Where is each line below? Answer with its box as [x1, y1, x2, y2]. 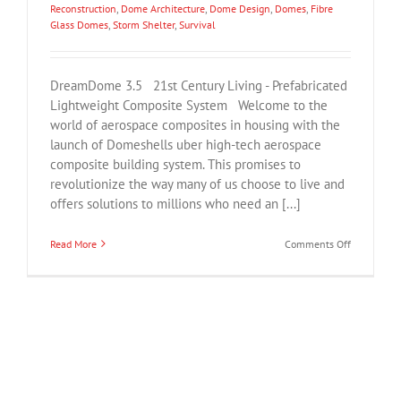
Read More [50, 236, 97, 251]
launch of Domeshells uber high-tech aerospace [50, 135, 321, 153]
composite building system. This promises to [50, 155, 301, 173]
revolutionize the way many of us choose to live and [50, 175, 345, 192]
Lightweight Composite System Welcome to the [50, 96, 328, 114]
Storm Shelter [113, 17, 175, 31]
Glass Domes [50, 17, 108, 31]
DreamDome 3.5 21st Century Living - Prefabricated [50, 76, 347, 94]
